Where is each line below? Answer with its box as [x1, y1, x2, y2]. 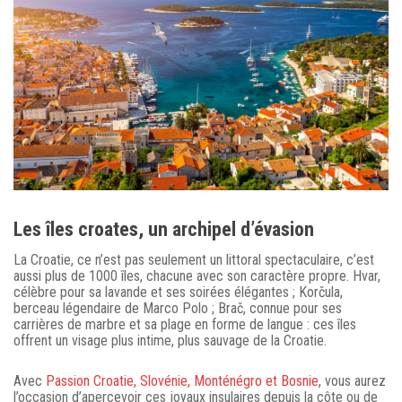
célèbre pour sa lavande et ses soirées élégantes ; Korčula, [13, 283, 343, 301]
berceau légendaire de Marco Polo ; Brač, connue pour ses [13, 299, 342, 317]
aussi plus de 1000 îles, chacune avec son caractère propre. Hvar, [13, 267, 380, 284]
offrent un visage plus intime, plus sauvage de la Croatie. [13, 331, 327, 349]
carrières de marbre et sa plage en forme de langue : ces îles [13, 315, 356, 333]
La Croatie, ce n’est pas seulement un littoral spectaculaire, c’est [13, 250, 374, 268]
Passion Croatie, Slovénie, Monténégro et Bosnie [46, 371, 319, 389]
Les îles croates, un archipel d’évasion [13, 217, 314, 240]
